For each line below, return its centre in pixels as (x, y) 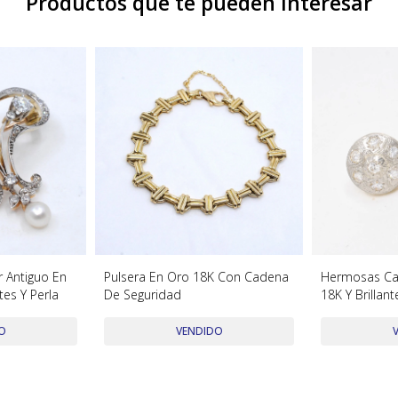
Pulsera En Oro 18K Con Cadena (197, 276)
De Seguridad (143, 294)
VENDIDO (199, 330)
